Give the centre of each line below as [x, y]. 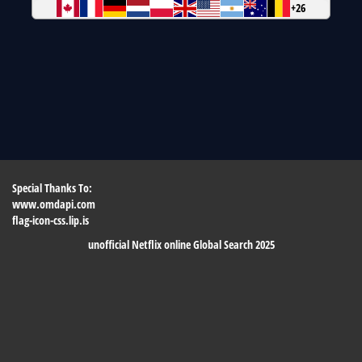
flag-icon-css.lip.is [51, 220]
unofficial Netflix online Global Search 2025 [181, 244]
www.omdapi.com [54, 204]
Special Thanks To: [52, 188]
